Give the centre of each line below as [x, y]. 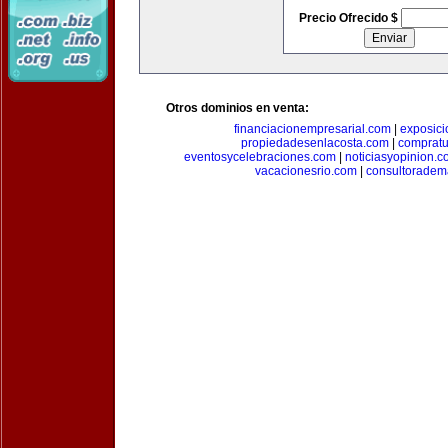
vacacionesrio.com [306, 171]
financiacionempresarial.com [312, 129]
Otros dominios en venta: [237, 108]
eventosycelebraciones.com [259, 157]
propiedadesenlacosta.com [315, 143]
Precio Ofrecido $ [349, 18]
